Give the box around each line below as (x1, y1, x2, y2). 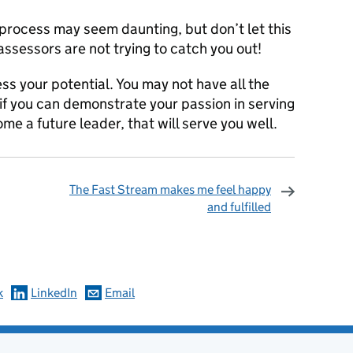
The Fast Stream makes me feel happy (69, 182, 271, 197)
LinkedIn (31, 285, 77, 300)
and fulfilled (207, 199, 271, 214)
